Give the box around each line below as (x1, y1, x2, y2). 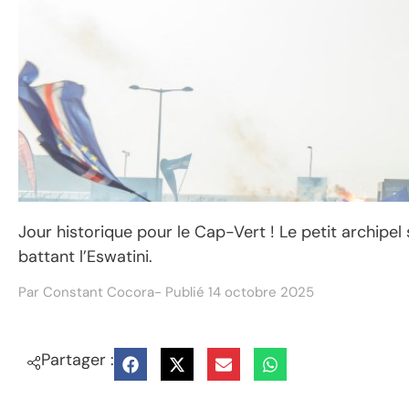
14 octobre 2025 (208, 283, 314, 302)
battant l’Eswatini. (18, 245, 152, 267)
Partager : (41, 349, 114, 372)
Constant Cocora (43, 283, 154, 302)
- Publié (154, 283, 204, 302)
